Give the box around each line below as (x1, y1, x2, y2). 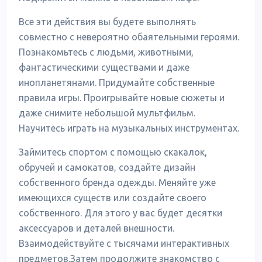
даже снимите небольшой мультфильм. (19, 108, 195, 118)
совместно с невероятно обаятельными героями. (19, 32, 239, 42)
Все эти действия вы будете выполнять (19, 16, 196, 27)
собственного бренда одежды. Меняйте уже (19, 177, 216, 188)
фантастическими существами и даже (19, 62, 189, 73)
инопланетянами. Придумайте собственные (19, 77, 215, 88)
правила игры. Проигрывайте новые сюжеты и (19, 92, 225, 103)
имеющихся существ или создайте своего (19, 192, 206, 203)
